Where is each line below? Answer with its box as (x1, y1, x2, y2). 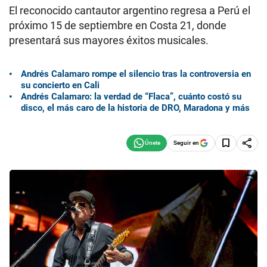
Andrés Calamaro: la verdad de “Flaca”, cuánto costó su (21, 91, 241, 102)
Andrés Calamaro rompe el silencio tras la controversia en (21, 68, 251, 79)
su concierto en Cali (21, 79, 100, 91)
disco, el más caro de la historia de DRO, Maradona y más (21, 102, 250, 113)
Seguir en (173, 139, 199, 146)
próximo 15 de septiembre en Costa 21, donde (9, 19, 226, 32)
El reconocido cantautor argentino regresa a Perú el (9, 4, 250, 17)
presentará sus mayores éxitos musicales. (9, 34, 209, 46)
